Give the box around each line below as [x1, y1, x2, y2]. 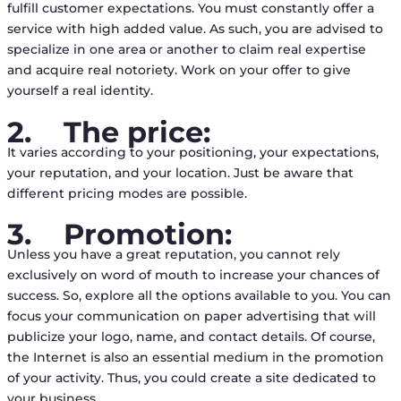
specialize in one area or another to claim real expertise [6, 41, 366, 58]
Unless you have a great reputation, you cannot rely [6, 246, 340, 262]
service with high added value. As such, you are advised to [6, 21, 383, 38]
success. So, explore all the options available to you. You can [6, 287, 391, 303]
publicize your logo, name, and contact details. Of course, [6, 328, 375, 345]
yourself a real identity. [6, 82, 153, 99]
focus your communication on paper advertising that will [6, 308, 376, 324]
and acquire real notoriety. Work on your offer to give [6, 62, 351, 79]
